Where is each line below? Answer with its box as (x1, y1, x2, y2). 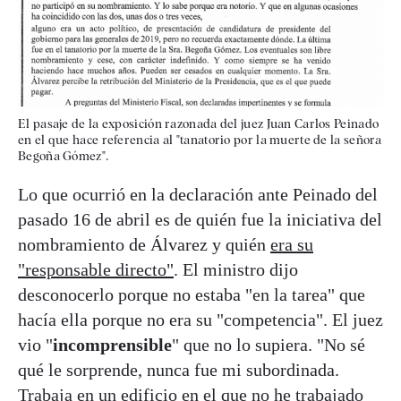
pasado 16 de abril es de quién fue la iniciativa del (18, 209, 382, 229)
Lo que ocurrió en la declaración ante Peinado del (18, 183, 378, 204)
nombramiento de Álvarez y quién (18, 234, 270, 254)
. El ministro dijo (174, 259, 298, 279)
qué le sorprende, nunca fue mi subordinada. (18, 359, 339, 380)
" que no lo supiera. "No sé (172, 334, 365, 354)
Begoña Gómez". (18, 148, 109, 163)
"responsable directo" (18, 259, 174, 279)
